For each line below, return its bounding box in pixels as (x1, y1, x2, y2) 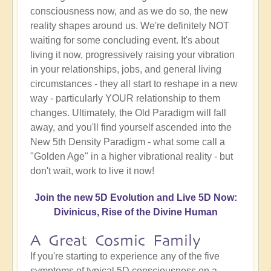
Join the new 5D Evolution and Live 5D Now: (34, 192, 237, 203)
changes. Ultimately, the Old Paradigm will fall (30, 108, 226, 119)
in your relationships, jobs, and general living (30, 64, 221, 75)
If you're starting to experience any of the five (30, 251, 220, 262)
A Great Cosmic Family (30, 232, 201, 250)
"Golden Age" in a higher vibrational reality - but (30, 151, 233, 162)
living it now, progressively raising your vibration (30, 50, 235, 60)
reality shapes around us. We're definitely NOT (30, 21, 229, 31)
